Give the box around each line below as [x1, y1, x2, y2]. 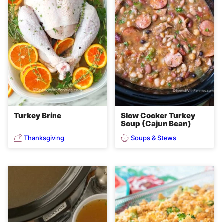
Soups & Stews [131, 133, 176, 142]
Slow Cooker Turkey [121, 111, 195, 121]
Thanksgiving [24, 133, 64, 142]
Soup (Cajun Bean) [121, 119, 191, 129]
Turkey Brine [14, 111, 61, 121]
